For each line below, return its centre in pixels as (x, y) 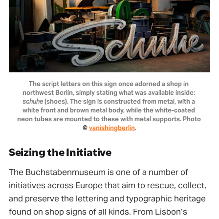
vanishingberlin (112, 128)
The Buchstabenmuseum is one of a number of (98, 172)
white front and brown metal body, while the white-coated (109, 110)
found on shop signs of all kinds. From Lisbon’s (98, 212)
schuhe (33, 102)
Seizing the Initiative (60, 152)
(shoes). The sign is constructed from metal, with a (119, 102)
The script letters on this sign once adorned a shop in (109, 84)
